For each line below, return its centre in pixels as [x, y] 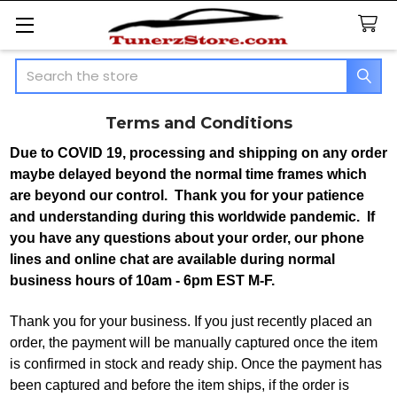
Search [38, 67]
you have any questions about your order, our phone [187, 237]
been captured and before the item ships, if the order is [179, 385]
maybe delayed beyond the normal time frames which [188, 174]
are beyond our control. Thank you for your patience [187, 195]
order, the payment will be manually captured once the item [193, 343]
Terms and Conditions [198, 123]
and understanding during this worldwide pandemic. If [192, 216]
